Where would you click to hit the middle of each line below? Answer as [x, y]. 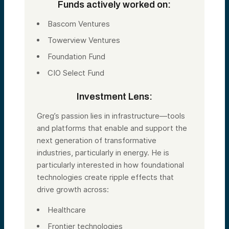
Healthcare [67, 210]
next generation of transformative [97, 140]
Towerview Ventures [84, 40]
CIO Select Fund [76, 73]
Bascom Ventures [79, 24]
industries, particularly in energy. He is [103, 152]
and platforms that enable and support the [112, 128]
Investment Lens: [114, 96]
